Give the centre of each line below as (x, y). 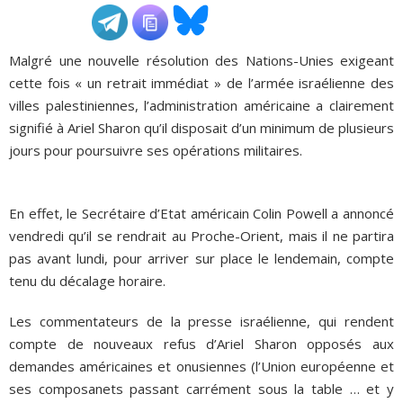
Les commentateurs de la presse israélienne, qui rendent (201, 321)
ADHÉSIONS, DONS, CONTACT (108, 38)
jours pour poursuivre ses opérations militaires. (156, 150)
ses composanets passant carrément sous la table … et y (201, 388)
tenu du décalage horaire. (87, 280)
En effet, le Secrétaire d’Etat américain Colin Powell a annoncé (201, 213)
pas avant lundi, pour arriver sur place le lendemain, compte (201, 258)
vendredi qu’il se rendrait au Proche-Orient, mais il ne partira (201, 235)
